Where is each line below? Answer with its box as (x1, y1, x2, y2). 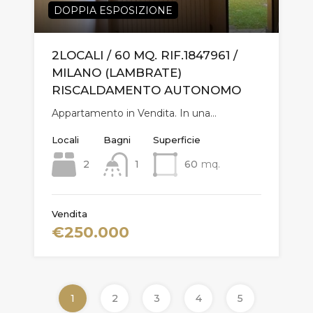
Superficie (153, 133, 201, 145)
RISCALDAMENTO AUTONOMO (52, 82, 241, 97)
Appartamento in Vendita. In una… (52, 106, 217, 119)
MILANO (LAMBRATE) (52, 65, 182, 80)
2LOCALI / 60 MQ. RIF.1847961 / (52, 48, 238, 62)
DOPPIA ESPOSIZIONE (54, 3, 173, 17)
